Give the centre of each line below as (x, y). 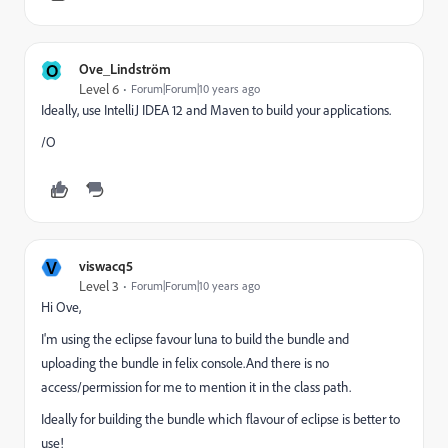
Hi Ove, (61, 307)
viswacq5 (106, 265)
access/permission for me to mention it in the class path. (196, 387)
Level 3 (99, 286)
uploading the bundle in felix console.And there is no (185, 363)
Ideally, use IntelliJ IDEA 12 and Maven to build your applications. (216, 110)
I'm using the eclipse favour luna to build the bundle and (195, 339)
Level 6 (99, 89)
